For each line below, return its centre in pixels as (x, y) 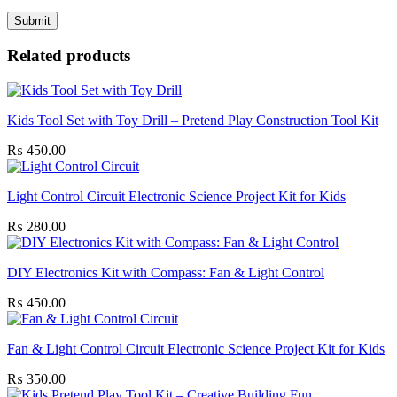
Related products (69, 56)
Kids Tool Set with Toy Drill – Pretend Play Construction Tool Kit (193, 121)
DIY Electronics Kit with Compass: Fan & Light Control (166, 273)
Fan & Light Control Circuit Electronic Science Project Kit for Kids (196, 349)
